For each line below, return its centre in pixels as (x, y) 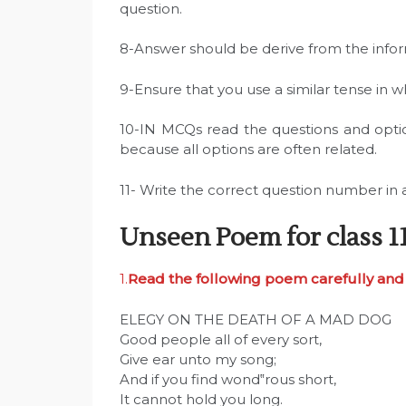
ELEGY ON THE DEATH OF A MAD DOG (256, 319)
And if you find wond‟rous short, (228, 379)
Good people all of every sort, (221, 339)
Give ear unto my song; (198, 359)
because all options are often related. (248, 150)
